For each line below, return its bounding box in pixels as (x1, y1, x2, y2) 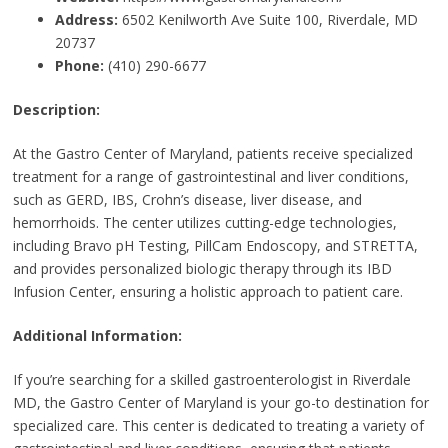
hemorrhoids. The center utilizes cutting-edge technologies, (12, 212, 397, 232)
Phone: (54, 55, 104, 75)
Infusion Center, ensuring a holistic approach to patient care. (12, 281, 403, 301)
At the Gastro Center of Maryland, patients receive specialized (12, 143, 413, 163)
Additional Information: (12, 325, 182, 345)
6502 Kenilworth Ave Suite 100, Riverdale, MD (117, 9, 418, 29)
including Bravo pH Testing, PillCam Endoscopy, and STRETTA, (12, 235, 418, 255)
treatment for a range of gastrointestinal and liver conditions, (12, 166, 409, 186)
